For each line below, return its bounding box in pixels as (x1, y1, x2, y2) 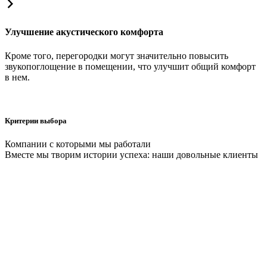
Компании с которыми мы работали (5, 138, 151, 149)
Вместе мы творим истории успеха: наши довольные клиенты (5, 149, 258, 160)
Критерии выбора (5, 116, 67, 125)
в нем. (5, 72, 30, 82)
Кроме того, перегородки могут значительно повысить (5, 50, 228, 61)
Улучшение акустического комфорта (5, 27, 163, 38)
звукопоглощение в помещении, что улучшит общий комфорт (5, 61, 256, 72)
